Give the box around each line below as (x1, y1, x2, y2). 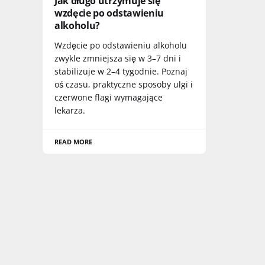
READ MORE (54, 137, 93, 147)
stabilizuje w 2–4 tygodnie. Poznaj (54, 66, 188, 77)
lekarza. (54, 105, 85, 117)
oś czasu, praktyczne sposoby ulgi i (54, 79, 193, 91)
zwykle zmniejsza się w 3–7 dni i (54, 53, 181, 64)
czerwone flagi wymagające (54, 92, 163, 104)
